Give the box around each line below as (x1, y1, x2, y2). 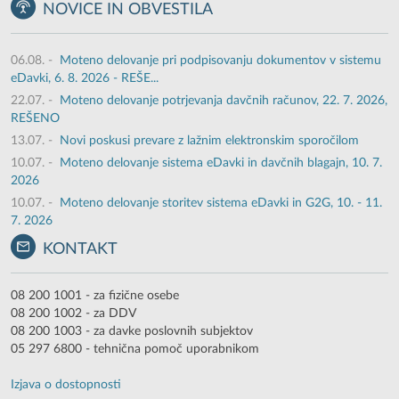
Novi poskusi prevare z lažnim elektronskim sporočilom (60, 134, 359, 148)
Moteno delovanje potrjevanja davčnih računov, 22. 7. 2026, (60, 94, 387, 108)
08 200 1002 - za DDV (11, 307, 136, 321)
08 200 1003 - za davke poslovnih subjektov (11, 325, 253, 338)
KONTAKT (43, 241, 118, 258)
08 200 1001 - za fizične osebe (11, 289, 179, 303)
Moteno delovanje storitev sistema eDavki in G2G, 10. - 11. (60, 197, 382, 210)
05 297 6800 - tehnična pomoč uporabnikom (11, 343, 259, 356)
